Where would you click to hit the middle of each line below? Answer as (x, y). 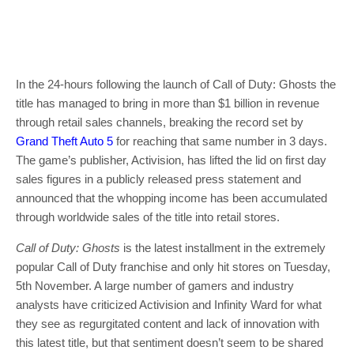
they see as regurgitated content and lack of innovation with (168, 324)
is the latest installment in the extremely (223, 248)
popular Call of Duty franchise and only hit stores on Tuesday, (173, 267)
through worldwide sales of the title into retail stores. (148, 217)
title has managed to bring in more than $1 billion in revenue (168, 103)
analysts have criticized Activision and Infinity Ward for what (169, 305)
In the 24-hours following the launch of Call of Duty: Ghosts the (176, 84)
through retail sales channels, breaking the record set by (160, 122)
